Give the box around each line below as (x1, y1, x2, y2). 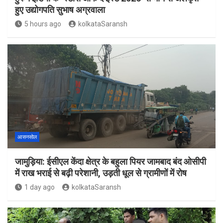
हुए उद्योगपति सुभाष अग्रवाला (15, 4, 105, 15)
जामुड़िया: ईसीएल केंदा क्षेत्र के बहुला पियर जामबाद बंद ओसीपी (15, 156, 206, 167)
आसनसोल (17, 134, 37, 141)
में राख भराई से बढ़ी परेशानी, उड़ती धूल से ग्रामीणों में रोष (15, 168, 187, 179)
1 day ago (24, 183, 55, 192)
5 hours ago (24, 20, 61, 28)
